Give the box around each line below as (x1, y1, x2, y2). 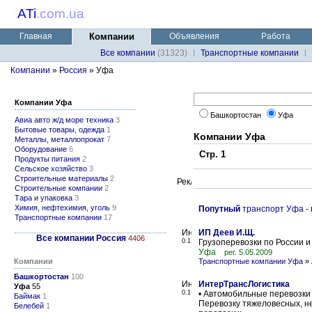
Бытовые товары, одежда (15, 125, 104, 134)
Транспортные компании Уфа (198, 257, 303, 265)
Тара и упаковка (15, 194, 72, 202)
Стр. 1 (194, 149, 226, 159)
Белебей (14, 302, 44, 310)
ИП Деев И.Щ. (198, 228, 255, 237)
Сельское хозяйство (15, 164, 87, 173)
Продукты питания (15, 155, 80, 163)
